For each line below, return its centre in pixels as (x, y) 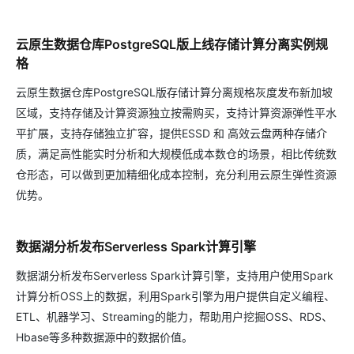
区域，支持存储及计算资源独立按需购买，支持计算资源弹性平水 (176, 113)
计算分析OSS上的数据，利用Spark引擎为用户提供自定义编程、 (175, 296)
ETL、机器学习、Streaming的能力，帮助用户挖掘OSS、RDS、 (174, 317)
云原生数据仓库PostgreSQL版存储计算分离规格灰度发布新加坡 (174, 92)
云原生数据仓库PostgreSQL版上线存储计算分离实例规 (172, 45)
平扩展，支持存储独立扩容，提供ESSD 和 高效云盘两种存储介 (171, 134)
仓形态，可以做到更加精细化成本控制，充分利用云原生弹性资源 (176, 175)
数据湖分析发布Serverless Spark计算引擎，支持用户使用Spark (175, 276)
